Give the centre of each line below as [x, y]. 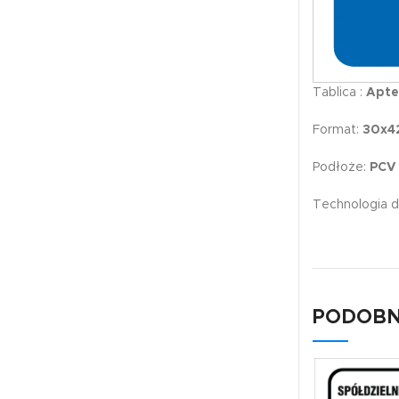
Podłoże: [341, 167]
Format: [338, 130]
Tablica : [338, 92]
